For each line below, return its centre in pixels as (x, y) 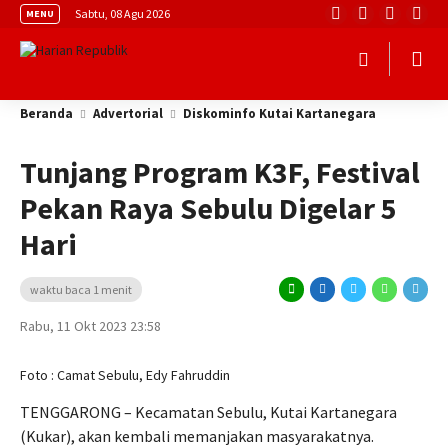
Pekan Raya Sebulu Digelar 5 (208, 208)
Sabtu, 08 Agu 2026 (122, 13)
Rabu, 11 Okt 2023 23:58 (90, 326)
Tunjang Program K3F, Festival (220, 172)
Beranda (46, 113)
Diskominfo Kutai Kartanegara (279, 113)
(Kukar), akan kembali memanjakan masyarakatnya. (197, 436)
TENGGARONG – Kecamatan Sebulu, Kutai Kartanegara (208, 412)
